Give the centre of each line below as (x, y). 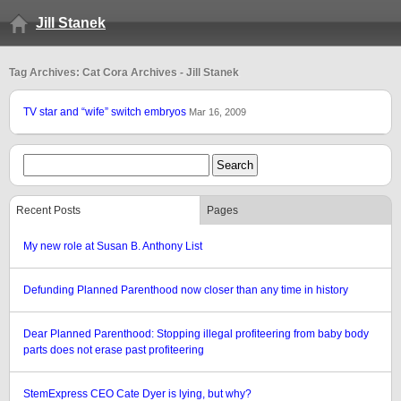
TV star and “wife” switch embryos (106, 112)
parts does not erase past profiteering (114, 350)
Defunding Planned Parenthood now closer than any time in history (186, 290)
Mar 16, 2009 (218, 112)
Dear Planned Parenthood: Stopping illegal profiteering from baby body (196, 334)
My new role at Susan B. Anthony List (113, 246)
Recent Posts (48, 210)
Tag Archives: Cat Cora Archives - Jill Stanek (124, 73)
